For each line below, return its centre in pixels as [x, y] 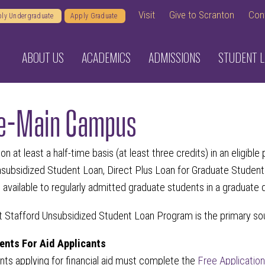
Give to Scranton [202, 15]
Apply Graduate [95, 16]
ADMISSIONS [174, 57]
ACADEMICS [106, 57]
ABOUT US [43, 57]
